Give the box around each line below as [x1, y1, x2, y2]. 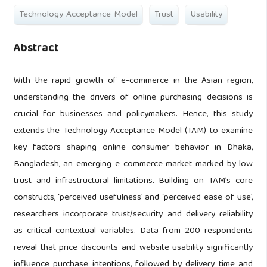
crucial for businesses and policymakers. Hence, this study [13, 106, 253, 122]
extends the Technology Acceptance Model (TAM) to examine [13, 123, 253, 139]
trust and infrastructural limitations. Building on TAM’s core [13, 173, 253, 189]
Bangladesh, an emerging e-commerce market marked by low [13, 156, 253, 172]
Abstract [13, 38, 58, 59]
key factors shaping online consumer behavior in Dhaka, [13, 139, 253, 156]
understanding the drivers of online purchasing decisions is [13, 89, 253, 105]
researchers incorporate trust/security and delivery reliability [13, 206, 253, 222]
